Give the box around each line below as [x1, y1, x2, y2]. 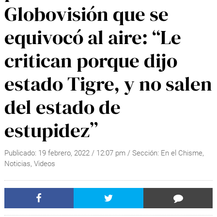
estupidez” [4, 116, 98, 144]
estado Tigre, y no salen [4, 70, 212, 97]
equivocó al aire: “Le [4, 23, 181, 51]
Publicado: [4, 149, 38, 158]
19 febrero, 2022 [38, 149, 90, 158]
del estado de [4, 93, 121, 121]
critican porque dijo [4, 46, 177, 74]
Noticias [4, 159, 31, 169]
